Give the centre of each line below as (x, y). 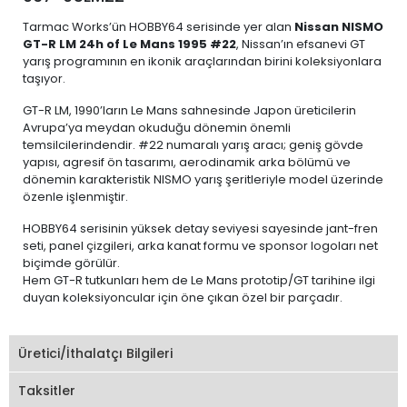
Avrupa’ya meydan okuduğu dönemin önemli (157, 128)
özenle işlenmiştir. (75, 197)
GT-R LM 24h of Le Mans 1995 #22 (129, 44)
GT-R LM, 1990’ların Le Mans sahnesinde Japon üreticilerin (189, 110)
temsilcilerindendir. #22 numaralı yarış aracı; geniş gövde (193, 145)
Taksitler (47, 390)
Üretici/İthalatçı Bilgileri (95, 353)
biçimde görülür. (71, 263)
